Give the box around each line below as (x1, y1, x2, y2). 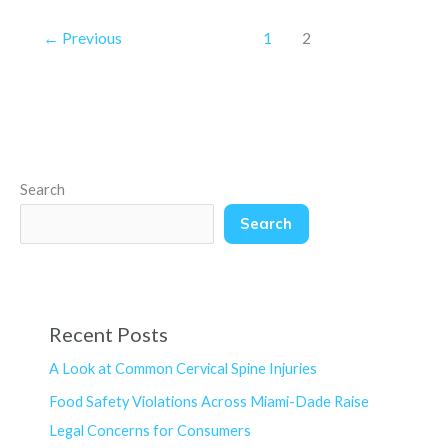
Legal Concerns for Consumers (49, 422, 252, 440)
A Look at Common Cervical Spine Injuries (49, 360, 318, 378)
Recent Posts (49, 322, 169, 347)
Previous (59, 28, 123, 47)
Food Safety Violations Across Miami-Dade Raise (49, 393, 370, 411)
